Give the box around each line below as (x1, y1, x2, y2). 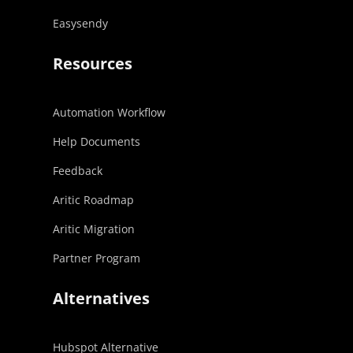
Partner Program (53, 251, 141, 266)
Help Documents (53, 134, 141, 149)
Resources (53, 53, 133, 74)
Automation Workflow (53, 105, 166, 120)
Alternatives (53, 288, 150, 309)
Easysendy (53, 16, 109, 31)
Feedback (53, 163, 103, 178)
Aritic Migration (53, 221, 136, 236)
